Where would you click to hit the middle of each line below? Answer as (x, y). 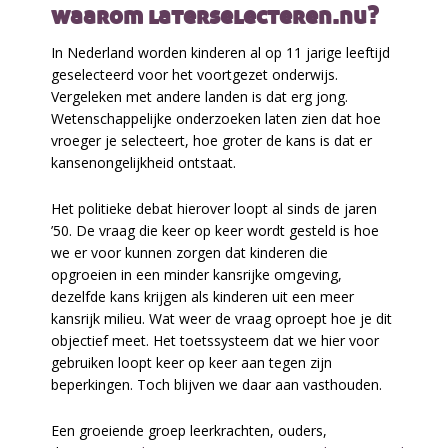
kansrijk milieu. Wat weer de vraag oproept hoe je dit (222, 318)
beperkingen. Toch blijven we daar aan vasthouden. (217, 384)
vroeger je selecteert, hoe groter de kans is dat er (212, 140)
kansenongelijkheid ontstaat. (144, 162)
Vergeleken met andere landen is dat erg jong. (200, 96)
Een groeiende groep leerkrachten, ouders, (189, 430)
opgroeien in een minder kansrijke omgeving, (197, 274)
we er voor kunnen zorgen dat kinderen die (190, 252)
